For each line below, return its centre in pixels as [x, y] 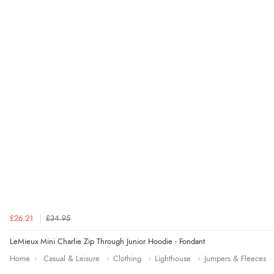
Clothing [127, 259]
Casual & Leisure [72, 259]
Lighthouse [173, 259]
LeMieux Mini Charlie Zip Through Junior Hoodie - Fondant [107, 242]
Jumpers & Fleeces [235, 259]
